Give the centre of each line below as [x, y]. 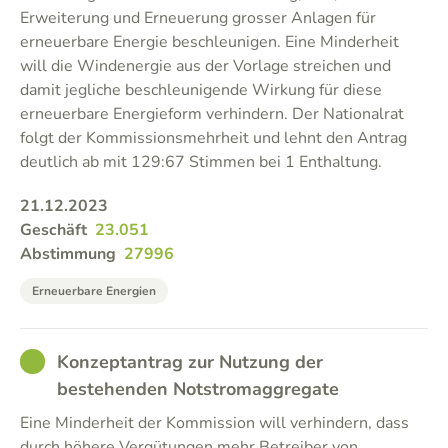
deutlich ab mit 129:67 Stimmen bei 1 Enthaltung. [201, 162]
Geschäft [53, 230]
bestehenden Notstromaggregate [198, 389]
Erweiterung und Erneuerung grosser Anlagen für [198, 18]
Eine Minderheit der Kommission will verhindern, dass [214, 423]
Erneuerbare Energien [94, 291]
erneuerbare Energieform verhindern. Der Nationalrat [212, 114]
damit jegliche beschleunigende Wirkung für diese [201, 90]
